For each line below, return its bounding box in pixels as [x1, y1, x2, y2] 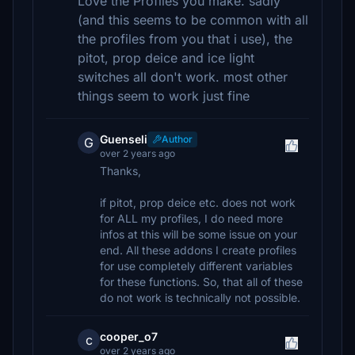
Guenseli [100, 132, 147, 146]
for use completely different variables [100, 259, 292, 273]
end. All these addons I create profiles [100, 243, 296, 257]
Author [162, 133, 193, 145]
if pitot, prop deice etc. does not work [100, 196, 296, 209]
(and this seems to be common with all [78, 12, 308, 28]
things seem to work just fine [78, 88, 250, 104]
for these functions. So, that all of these [100, 275, 303, 288]
